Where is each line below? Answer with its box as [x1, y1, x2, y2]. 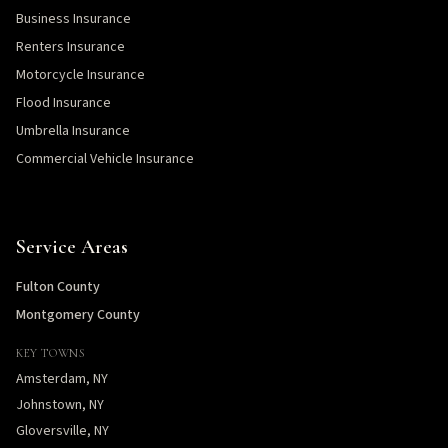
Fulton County [16, 277, 100, 297]
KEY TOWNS [16, 346, 86, 360]
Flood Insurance [16, 93, 111, 113]
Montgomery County [16, 305, 140, 325]
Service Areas [16, 235, 128, 259]
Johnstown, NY [16, 395, 104, 415]
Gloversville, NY [16, 421, 109, 441]
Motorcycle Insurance [16, 65, 145, 85]
